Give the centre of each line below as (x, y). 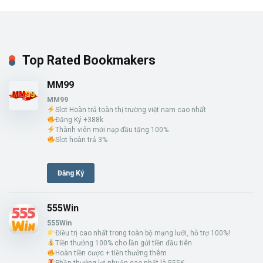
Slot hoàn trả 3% (81, 140)
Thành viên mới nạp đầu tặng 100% (112, 130)
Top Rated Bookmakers (89, 60)
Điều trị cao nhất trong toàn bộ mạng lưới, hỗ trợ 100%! (142, 233)
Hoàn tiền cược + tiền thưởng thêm (111, 253)
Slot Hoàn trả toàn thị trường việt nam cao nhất (130, 110)
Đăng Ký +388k (79, 120)
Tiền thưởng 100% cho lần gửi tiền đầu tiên (123, 243)
